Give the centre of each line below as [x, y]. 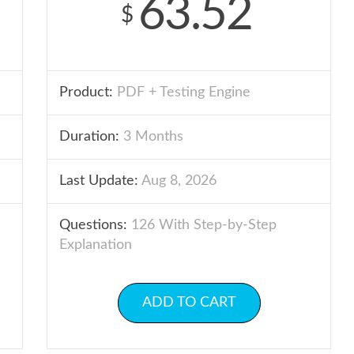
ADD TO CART [189, 303]
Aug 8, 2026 [177, 181]
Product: [86, 92]
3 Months [151, 137]
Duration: [89, 137]
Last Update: [99, 181]
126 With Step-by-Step [202, 225]
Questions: [93, 225]
